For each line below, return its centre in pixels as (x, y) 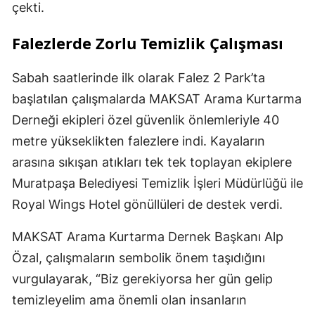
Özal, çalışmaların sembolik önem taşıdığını (139, 258)
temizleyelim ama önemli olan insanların (129, 300)
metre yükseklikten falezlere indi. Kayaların (139, 141)
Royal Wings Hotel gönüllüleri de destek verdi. (147, 205)
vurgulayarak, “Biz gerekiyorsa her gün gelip (142, 279)
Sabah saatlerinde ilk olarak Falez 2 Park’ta (139, 78)
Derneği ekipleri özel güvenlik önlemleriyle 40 (146, 120)
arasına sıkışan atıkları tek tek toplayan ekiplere (152, 162)
